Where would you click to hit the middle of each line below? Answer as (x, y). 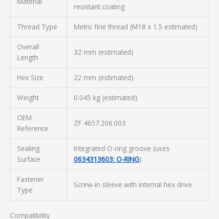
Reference (33, 128)
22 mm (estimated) (103, 77)
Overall (28, 46)
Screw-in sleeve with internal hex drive (133, 184)
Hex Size (30, 77)
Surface (29, 159)
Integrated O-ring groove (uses (121, 148)
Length (27, 57)
